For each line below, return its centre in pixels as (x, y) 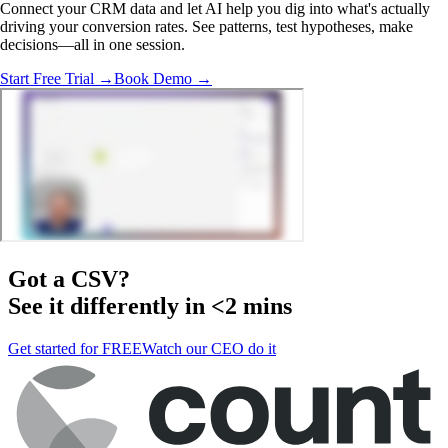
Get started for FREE (75, 348)
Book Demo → (163, 78)
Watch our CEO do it (209, 348)
